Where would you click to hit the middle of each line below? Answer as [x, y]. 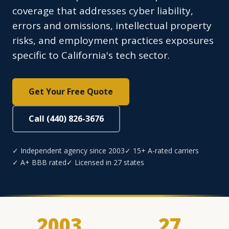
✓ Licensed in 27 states [105, 163]
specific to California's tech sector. [91, 55]
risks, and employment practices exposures [113, 41]
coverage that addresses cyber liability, [103, 11]
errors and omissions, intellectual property [112, 26]
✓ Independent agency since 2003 [68, 151]
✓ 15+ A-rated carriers [162, 151]
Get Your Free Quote [71, 92]
